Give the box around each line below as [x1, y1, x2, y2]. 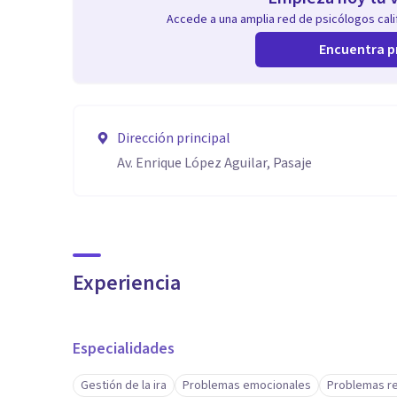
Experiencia [73, 268, 181, 299]
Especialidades [73, 338, 175, 360]
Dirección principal [117, 128, 230, 148]
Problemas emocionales [183, 377, 311, 394]
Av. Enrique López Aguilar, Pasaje [117, 153, 312, 173]
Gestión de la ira [81, 377, 167, 394]
